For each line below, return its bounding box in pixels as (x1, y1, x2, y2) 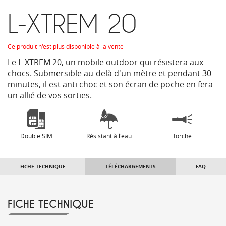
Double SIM (20, 131, 53, 140)
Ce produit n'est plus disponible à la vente (8, 42, 124, 50)
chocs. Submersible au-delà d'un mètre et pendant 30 (8, 67, 211, 79)
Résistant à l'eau (86, 131, 132, 140)
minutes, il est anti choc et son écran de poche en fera (8, 78, 213, 90)
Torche (172, 131, 192, 140)
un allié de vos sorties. (8, 89, 92, 101)
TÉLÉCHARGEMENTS (105, 162, 156, 170)
